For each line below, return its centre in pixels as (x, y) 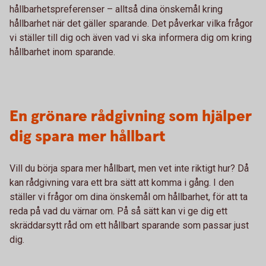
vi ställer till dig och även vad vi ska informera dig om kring (131, 38)
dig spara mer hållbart (88, 137)
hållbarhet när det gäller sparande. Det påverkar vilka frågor (131, 23)
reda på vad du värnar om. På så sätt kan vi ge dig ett (118, 211)
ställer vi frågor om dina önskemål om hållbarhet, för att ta (129, 197)
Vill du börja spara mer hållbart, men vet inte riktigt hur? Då (129, 168)
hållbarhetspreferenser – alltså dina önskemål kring (116, 9)
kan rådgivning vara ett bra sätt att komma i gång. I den (122, 183)
